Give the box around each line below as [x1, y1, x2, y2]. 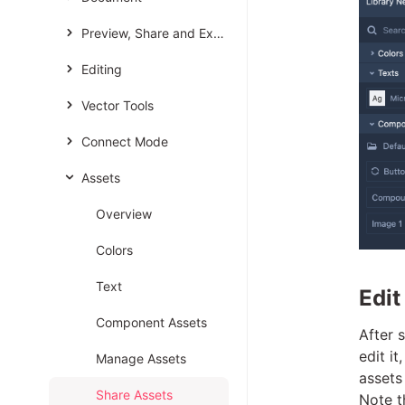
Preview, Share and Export [80, 25, 213, 41]
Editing [80, 61, 122, 77]
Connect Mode [80, 134, 168, 149]
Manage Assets [95, 351, 186, 366]
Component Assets [95, 315, 207, 330]
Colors [95, 242, 133, 258]
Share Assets [95, 387, 173, 402]
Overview [95, 206, 152, 221]
